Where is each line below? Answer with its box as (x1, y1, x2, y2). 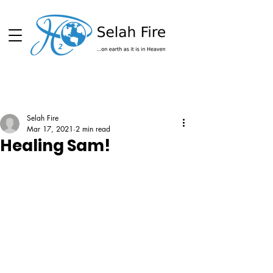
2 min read (76, 124, 110, 134)
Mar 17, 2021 (27, 124, 73, 134)
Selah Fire (27, 113, 58, 123)
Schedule (73, 85, 122, 99)
